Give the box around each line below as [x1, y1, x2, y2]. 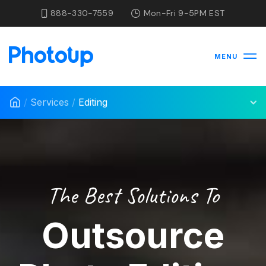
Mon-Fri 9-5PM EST [143, 8, 225, 18]
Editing [78, 96, 107, 108]
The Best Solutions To [47, 180, 219, 210]
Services [30, 96, 69, 108]
